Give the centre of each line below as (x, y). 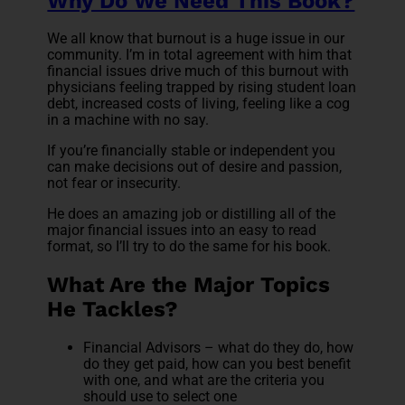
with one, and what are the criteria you (204, 381)
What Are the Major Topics (189, 285)
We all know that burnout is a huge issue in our (196, 39)
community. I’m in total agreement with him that (200, 55)
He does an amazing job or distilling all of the (192, 214)
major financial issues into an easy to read (182, 231)
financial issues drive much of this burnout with (198, 71)
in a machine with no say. (128, 120)
